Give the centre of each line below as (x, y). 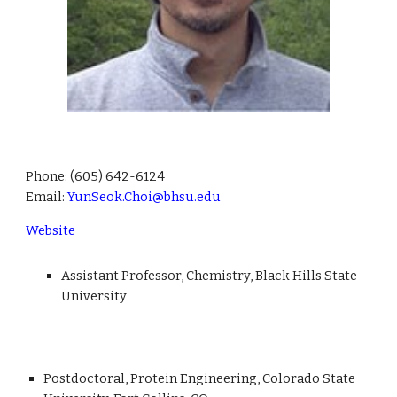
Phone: (48, 177)
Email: (47, 197)
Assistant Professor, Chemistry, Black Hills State (210, 276)
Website (51, 231)
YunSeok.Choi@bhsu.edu (144, 197)
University (94, 296)
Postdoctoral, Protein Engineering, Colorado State (200, 378)
